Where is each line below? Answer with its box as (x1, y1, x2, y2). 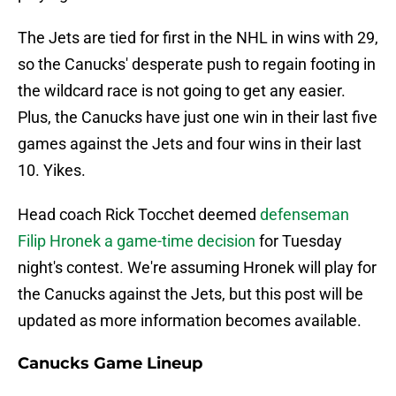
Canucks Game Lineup (18, 354, 202, 374)
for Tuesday (255, 232, 342, 251)
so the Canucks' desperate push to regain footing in (18, 55, 376, 74)
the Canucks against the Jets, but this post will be (18, 285, 363, 304)
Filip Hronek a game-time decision (18, 232, 255, 251)
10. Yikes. (18, 161, 86, 180)
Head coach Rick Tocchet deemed (18, 205, 260, 225)
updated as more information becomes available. (18, 311, 362, 331)
